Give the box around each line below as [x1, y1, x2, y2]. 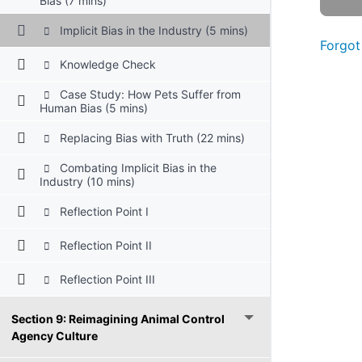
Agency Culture [11, 328, 98, 343]
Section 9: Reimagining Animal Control [11, 311, 225, 326]
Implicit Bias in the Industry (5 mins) [56, 23, 248, 37]
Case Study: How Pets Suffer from [56, 86, 241, 101]
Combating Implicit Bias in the [56, 160, 217, 175]
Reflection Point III [56, 271, 155, 286]
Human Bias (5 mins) [40, 100, 149, 115]
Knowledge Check [56, 57, 156, 71]
